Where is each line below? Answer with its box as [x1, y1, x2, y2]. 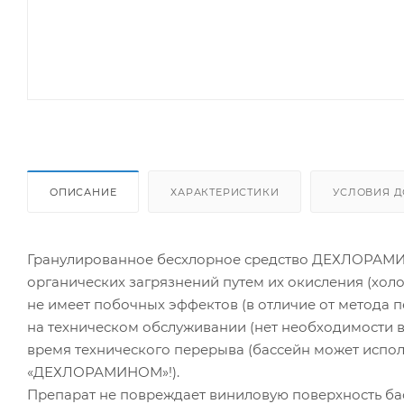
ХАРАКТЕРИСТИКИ [170, 185, 280, 198]
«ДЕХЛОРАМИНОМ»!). [27, 363, 179, 381]
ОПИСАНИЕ [50, 185, 117, 198]
